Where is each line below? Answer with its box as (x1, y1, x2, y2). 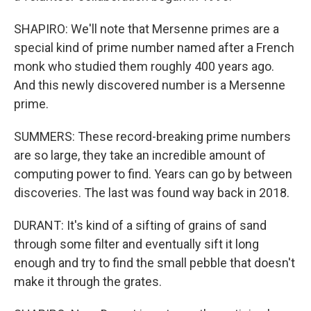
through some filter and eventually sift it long (14, 237, 259, 251)
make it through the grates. (14, 274, 162, 289)
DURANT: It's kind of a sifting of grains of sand (14, 218, 267, 233)
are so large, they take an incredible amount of (14, 148, 266, 162)
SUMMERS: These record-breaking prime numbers (14, 129, 291, 144)
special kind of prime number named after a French (14, 40, 294, 55)
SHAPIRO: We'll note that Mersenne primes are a (14, 22, 279, 36)
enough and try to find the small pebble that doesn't (14, 255, 295, 270)
